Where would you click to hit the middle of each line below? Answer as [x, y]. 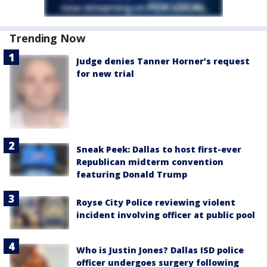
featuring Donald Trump [132, 174]
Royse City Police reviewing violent [156, 202]
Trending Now [47, 38]
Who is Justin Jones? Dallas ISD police [160, 250]
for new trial [105, 74]
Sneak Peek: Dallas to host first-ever [159, 149]
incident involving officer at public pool [166, 215]
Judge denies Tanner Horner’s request [163, 61]
